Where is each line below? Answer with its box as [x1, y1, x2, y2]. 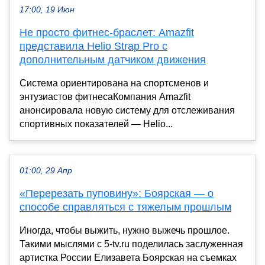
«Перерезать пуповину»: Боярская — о [20, 188, 214, 200]
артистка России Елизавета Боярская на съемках [20, 253, 237, 263]
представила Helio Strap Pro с [20, 40, 167, 53]
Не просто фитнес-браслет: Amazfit [20, 27, 194, 39]
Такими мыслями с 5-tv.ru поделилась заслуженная [20, 239, 243, 250]
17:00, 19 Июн [20, 5, 75, 15]
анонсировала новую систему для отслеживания [20, 105, 235, 116]
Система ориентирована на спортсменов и [20, 78, 209, 89]
